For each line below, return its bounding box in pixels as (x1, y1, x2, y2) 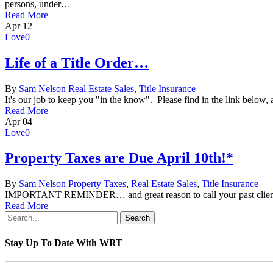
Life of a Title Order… (5, 54, 149, 71)
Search (125, 213, 150, 223)
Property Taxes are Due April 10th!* (5, 150, 233, 166)
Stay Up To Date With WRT (5, 237, 122, 248)
